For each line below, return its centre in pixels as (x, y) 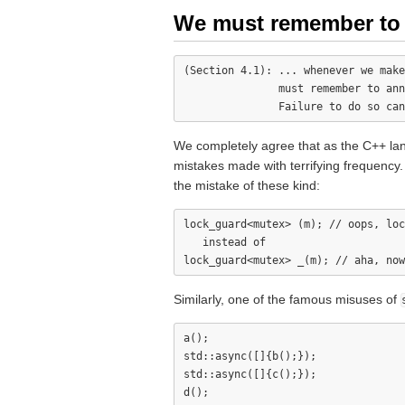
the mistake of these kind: (247, 185)
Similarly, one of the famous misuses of (287, 299)
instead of (225, 242)
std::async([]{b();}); (250, 356)
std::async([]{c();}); (250, 374)
